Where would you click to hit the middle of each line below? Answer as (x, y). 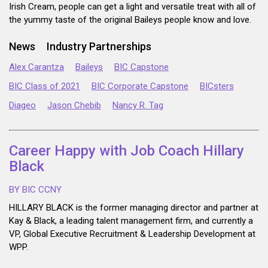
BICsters (217, 86)
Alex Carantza (36, 67)
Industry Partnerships (99, 47)
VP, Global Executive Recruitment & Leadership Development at (132, 234)
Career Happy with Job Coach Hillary (127, 151)
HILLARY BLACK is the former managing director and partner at (134, 208)
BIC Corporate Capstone (140, 86)
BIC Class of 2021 (45, 86)
